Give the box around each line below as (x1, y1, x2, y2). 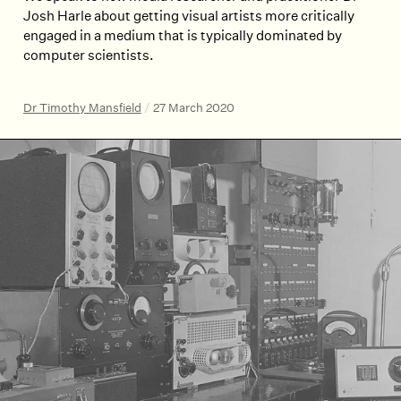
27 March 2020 (152, 99, 235, 115)
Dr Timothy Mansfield (22, 99, 141, 115)
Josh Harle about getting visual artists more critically (22, 6, 354, 24)
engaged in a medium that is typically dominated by (22, 26, 342, 44)
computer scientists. (22, 46, 154, 64)
